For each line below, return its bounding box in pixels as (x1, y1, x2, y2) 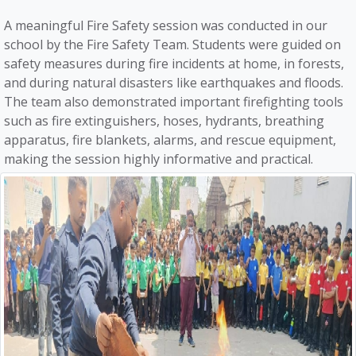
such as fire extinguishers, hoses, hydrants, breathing (4, 111, 324, 130)
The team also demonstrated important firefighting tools (4, 92, 343, 110)
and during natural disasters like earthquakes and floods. (4, 73, 343, 91)
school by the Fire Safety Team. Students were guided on (4, 35, 341, 53)
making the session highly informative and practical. (4, 149, 313, 168)
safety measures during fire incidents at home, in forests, (4, 54, 344, 72)
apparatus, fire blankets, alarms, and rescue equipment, (4, 130, 336, 149)
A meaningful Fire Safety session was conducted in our (4, 16, 327, 34)
